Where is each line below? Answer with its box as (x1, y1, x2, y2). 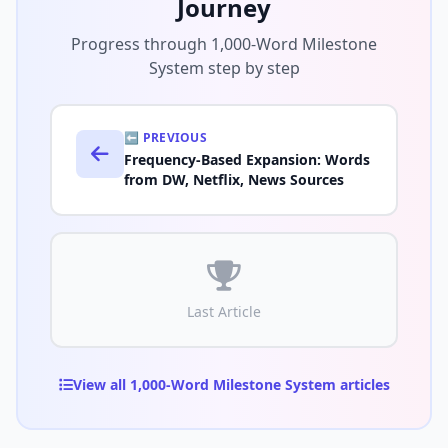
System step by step (148, 57, 300, 80)
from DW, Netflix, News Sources (124, 170, 344, 190)
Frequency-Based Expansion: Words (124, 150, 370, 170)
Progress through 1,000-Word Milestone (71, 33, 377, 56)
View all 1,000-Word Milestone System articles (72, 375, 390, 395)
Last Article (187, 302, 261, 322)
